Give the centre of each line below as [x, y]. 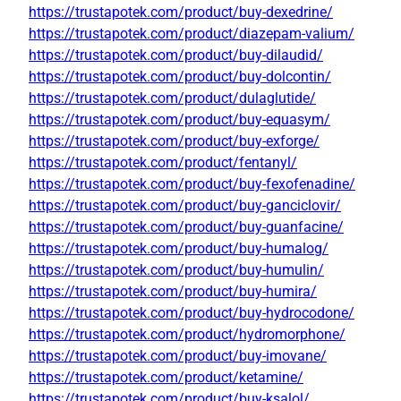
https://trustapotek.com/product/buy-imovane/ [178, 356]
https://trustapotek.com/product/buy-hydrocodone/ [192, 313]
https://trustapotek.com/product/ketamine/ [166, 378]
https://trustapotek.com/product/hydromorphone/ [187, 335]
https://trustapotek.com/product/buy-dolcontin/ [180, 77]
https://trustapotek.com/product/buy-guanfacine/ [186, 227]
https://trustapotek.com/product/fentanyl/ [163, 163]
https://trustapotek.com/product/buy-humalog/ [179, 249]
